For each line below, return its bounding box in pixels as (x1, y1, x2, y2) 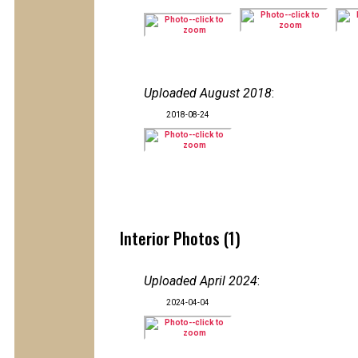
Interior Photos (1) (120, 226, 241, 250)
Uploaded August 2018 (144, 86, 272, 101)
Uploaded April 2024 (144, 273, 257, 288)
